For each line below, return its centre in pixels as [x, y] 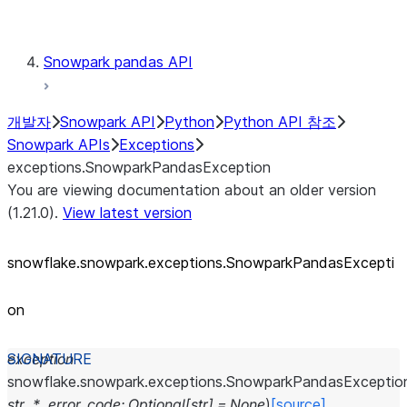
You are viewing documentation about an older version [192, 190]
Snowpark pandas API [118, 62]
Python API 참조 [280, 122]
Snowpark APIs [59, 144]
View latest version [127, 213]
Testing [141, 16]
